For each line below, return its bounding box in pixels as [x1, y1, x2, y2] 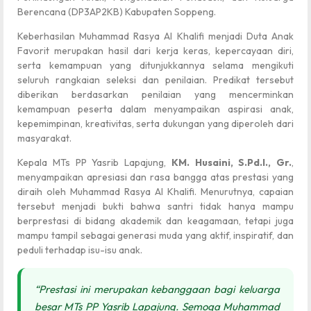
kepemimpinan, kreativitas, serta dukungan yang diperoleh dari [17, 117, 294, 130]
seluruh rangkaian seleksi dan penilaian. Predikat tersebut [17, 73, 294, 86]
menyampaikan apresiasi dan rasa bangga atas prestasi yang [17, 171, 294, 184]
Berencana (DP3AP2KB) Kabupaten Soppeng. [17, 5, 216, 18]
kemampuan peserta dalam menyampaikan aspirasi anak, [17, 102, 294, 115]
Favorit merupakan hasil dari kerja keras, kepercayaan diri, [17, 44, 294, 57]
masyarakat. [17, 131, 72, 144]
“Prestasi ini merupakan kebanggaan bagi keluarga [35, 282, 280, 296]
